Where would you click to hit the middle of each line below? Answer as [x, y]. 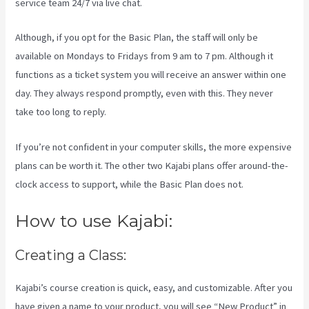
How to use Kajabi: [94, 221]
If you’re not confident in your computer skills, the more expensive [154, 147]
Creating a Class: [71, 256]
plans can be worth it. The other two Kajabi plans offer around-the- [152, 165]
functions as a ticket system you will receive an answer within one [151, 75]
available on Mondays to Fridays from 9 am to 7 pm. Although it [144, 56]
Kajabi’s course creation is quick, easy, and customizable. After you [154, 288]
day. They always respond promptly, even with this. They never [144, 93]
